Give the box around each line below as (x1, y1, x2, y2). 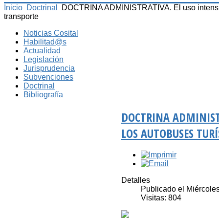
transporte (4, 12, 39, 21)
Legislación (23, 55, 64, 64)
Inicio (4, 3, 22, 12)
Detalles (121, 176, 150, 185)
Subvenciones (23, 72, 73, 81)
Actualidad (23, 46, 61, 55)
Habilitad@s (23, 37, 66, 46)
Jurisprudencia (23, 64, 75, 72)
